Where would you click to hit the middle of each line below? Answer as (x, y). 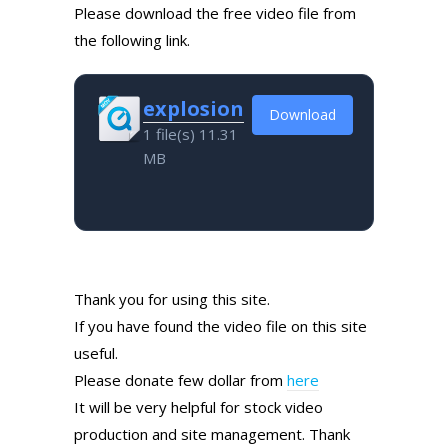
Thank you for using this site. (172, 298)
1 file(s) (171, 133)
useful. (96, 352)
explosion (193, 108)
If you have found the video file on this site (220, 325)
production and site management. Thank (212, 433)
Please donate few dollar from (180, 379)
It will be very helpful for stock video (198, 406)
